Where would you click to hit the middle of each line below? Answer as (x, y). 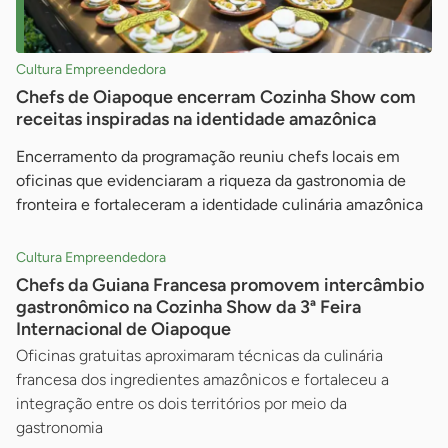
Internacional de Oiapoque (123, 329)
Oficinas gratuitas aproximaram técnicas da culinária (199, 356)
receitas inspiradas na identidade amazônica (196, 119)
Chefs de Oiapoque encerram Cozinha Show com (216, 97)
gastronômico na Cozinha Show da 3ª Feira (188, 307)
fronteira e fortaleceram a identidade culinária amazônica (219, 205)
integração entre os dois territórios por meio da (181, 404)
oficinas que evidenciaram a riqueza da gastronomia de (211, 181)
